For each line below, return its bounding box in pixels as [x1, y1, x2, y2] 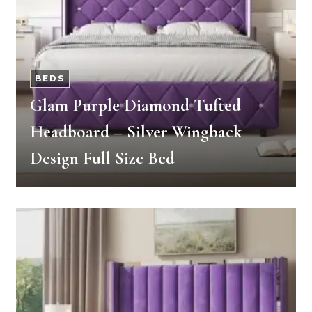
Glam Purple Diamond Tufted [30, 95, 241, 116]
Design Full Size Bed [30, 148, 175, 169]
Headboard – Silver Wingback [30, 121, 242, 142]
